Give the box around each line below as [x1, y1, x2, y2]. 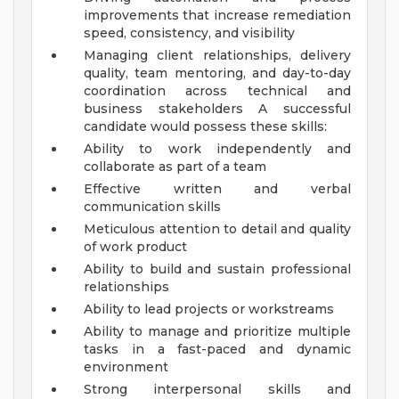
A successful [258, 101, 352, 118]
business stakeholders [84, 101, 259, 118]
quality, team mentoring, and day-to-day [84, 65, 351, 82]
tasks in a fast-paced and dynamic [84, 341, 351, 358]
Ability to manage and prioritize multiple [84, 323, 351, 340]
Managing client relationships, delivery [84, 47, 351, 64]
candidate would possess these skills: [84, 118, 327, 135]
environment [84, 359, 168, 376]
